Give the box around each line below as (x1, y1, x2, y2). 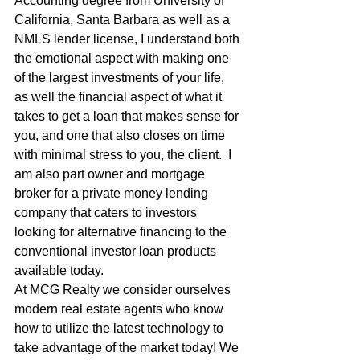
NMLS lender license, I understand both (14, 31, 243, 46)
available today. (14, 263, 104, 277)
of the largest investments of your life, (14, 70, 227, 84)
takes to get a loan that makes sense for (14, 108, 242, 123)
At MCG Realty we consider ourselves (14, 282, 234, 297)
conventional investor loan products (14, 243, 219, 258)
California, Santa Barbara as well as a (14, 12, 233, 27)
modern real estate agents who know (14, 301, 227, 316)
